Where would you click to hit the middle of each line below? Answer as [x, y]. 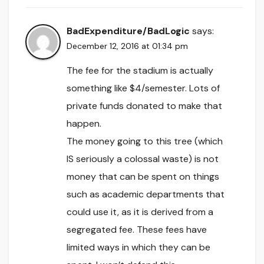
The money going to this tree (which [145, 141]
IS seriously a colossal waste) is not [143, 159]
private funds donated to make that [144, 106]
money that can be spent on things [143, 177]
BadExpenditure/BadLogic [128, 31]
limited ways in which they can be [138, 247]
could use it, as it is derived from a [140, 212]
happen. [84, 124]
